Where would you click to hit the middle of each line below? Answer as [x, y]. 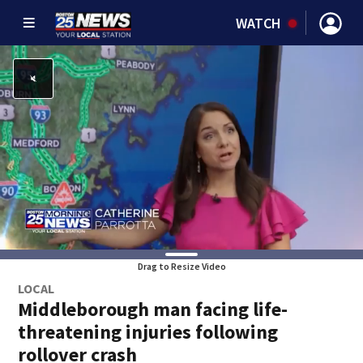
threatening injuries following [148, 332]
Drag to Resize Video [181, 266]
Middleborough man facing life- [153, 309]
